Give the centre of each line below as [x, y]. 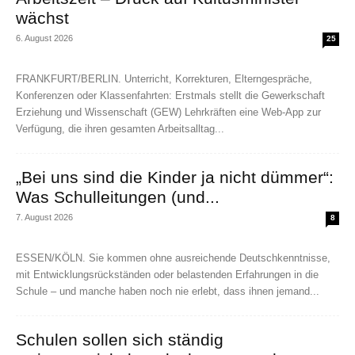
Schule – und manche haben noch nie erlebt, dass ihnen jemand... [168, 292]
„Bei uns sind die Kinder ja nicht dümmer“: [175, 177]
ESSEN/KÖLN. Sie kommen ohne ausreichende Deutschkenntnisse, [173, 258]
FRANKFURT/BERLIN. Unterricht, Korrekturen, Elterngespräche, [164, 79]
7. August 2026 [44, 218]
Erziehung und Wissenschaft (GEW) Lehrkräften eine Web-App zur [168, 113]
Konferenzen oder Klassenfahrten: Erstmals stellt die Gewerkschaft [170, 96]
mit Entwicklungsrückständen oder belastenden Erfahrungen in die [167, 275]
